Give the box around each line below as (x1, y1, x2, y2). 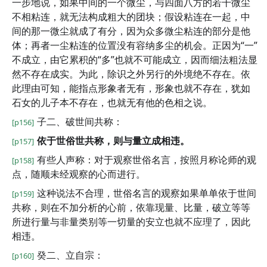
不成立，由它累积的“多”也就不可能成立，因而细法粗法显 (12, 53, 257, 66)
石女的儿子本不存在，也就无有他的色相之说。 (12, 96, 212, 109)
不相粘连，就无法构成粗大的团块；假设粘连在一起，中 (12, 10, 250, 23)
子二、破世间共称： (37, 115, 123, 128)
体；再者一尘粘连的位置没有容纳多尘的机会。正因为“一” (12, 39, 257, 52)
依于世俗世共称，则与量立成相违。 (37, 134, 190, 147)
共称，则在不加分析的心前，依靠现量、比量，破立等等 (12, 201, 250, 214)
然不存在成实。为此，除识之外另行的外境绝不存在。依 (12, 67, 250, 80)
